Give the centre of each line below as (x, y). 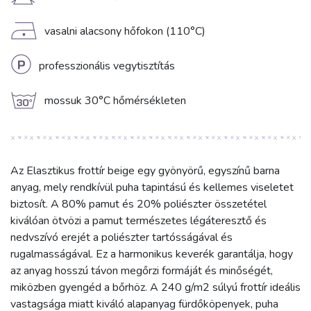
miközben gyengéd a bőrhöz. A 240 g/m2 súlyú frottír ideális (155, 288)
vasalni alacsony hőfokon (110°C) (125, 32)
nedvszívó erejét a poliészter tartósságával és (121, 238)
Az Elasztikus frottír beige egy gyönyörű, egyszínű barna (145, 171)
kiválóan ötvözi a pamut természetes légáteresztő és (138, 221)
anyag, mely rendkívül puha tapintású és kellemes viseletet (152, 188)
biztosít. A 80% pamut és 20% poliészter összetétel (138, 204)
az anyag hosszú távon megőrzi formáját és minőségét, (142, 271)
